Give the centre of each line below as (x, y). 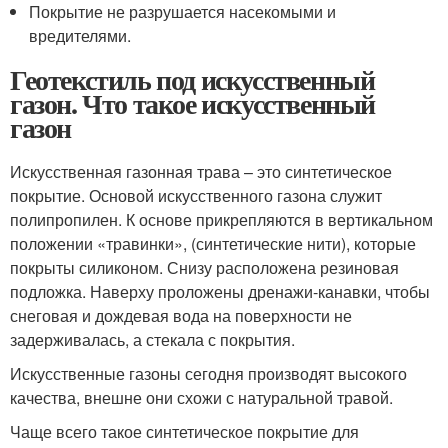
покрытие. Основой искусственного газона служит (196, 195)
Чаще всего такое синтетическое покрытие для (184, 431)
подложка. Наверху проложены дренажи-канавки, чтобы (220, 291)
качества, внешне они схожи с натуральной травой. (201, 397)
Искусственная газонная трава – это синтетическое (201, 171)
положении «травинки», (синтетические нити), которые (213, 243)
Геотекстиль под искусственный (192, 79)
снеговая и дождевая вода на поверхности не (181, 315)
